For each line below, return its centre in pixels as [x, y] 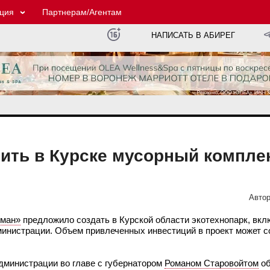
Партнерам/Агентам [82, 12]
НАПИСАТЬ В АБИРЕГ [193, 36]
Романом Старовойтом [212, 263]
